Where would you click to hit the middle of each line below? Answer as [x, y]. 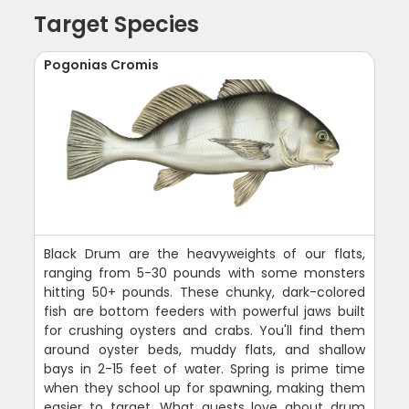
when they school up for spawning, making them [204, 388]
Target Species [117, 24]
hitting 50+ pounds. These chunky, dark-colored [204, 292]
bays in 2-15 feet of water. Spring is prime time [204, 369]
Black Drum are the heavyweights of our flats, [204, 254]
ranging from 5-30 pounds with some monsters [204, 273]
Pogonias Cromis [102, 65]
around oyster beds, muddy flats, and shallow [204, 350]
